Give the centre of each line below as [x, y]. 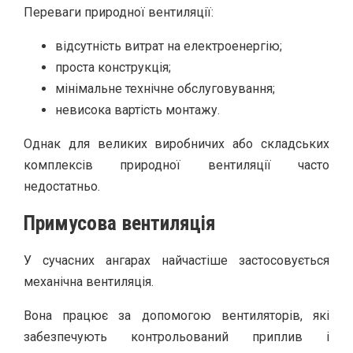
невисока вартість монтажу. [137, 110]
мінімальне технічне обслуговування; [165, 88]
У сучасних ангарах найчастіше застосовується [176, 260]
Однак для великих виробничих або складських [176, 143]
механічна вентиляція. [89, 281]
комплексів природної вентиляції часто [176, 165]
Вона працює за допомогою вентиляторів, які [176, 315]
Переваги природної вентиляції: [119, 12]
